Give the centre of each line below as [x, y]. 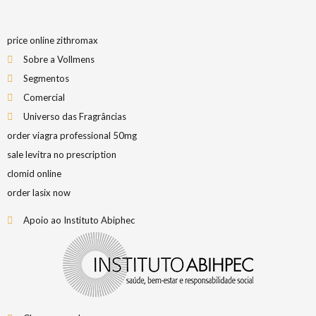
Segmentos [46, 78]
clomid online [34, 174]
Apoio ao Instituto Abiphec [79, 220]
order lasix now [39, 193]
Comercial [44, 97]
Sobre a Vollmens [59, 59]
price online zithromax [53, 40]
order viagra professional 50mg [72, 135]
